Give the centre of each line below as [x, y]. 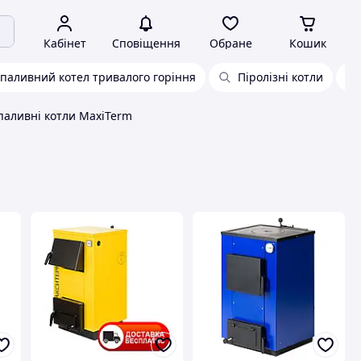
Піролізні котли [280, 77]
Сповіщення [146, 43]
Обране [230, 43]
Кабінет [64, 43]
